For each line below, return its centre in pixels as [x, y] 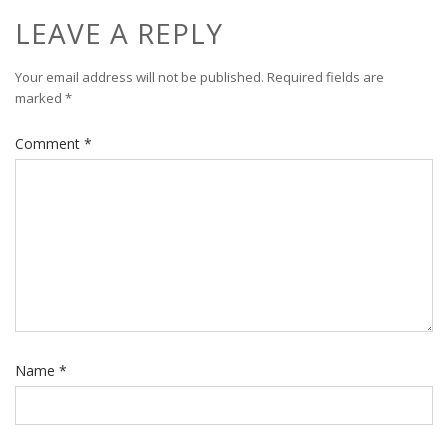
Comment [49, 144]
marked [40, 98]
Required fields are [325, 77]
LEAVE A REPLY [119, 33]
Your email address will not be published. [139, 77]
